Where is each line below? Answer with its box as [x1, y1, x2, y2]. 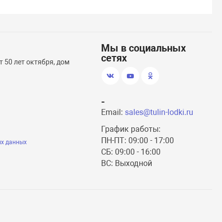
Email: [101, 108, 125, 117]
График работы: [101, 124, 161, 134]
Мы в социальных [101, 42, 186, 54]
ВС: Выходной [101, 159, 152, 168]
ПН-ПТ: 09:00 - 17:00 [101, 136, 174, 145]
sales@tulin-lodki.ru [124, 108, 193, 117]
